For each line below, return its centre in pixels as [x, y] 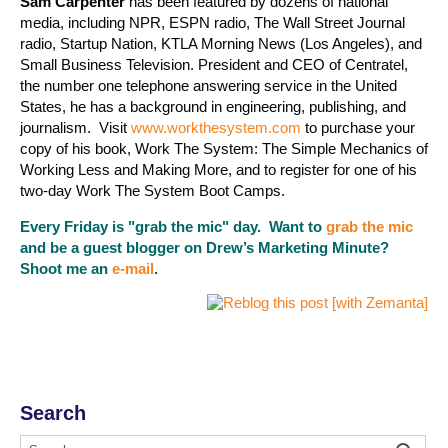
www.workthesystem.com [216, 127]
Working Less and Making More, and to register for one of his [218, 169]
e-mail [133, 268]
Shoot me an [66, 268]
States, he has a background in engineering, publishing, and [213, 106]
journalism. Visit [75, 127]
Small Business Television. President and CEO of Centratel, [214, 64]
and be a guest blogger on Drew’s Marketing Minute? [206, 247]
